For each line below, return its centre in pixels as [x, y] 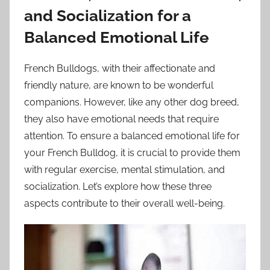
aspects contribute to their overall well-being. [124, 203]
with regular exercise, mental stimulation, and [124, 169]
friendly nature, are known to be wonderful [119, 85]
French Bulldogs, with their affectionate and [120, 68]
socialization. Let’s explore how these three [118, 186]
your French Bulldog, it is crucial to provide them [132, 152]
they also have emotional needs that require [121, 119]
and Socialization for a [108, 16]
